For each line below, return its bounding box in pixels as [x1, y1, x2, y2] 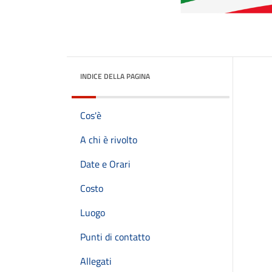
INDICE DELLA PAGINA [80, 70, 150, 82]
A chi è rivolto [80, 132, 137, 147]
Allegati [80, 254, 112, 268]
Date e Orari [80, 157, 131, 171]
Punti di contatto [80, 229, 150, 244]
